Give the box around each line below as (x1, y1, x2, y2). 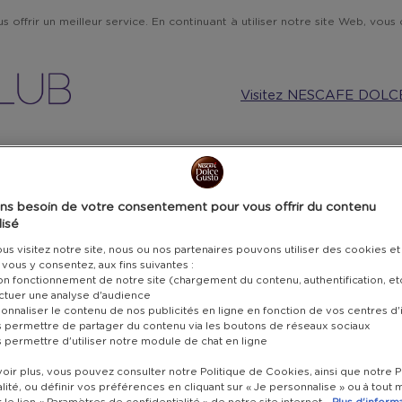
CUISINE (210, 153, 262, 165)
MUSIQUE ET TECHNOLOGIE (7, 153, 188, 165)
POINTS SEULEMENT (43, 253, 149, 263)
